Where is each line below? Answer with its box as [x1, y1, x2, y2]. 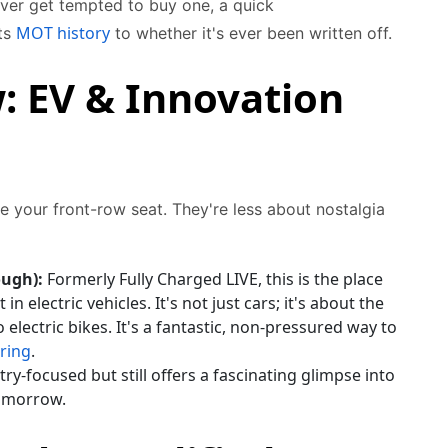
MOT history [16, 22, 110, 44]
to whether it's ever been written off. [110, 23, 392, 43]
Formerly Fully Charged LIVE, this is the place [43, 268, 383, 290]
